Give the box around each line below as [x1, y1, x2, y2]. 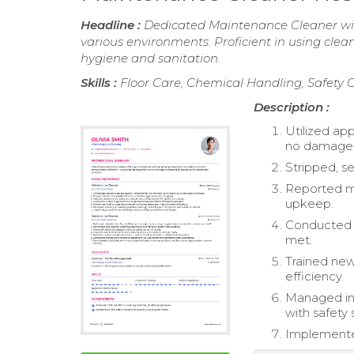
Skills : [81, 75, 120, 91]
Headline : [81, 17, 144, 33]
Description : [254, 100, 330, 115]
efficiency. [285, 269, 345, 284]
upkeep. [285, 196, 334, 212]
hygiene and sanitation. [81, 51, 220, 66]
